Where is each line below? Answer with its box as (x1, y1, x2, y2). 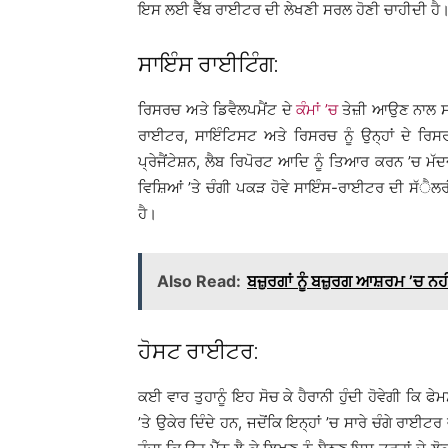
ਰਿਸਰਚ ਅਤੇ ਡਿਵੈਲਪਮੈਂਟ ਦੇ (138, 100, 296, 119)
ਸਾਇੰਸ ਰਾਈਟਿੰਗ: (138, 52, 278, 77)
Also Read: (157, 271, 241, 291)
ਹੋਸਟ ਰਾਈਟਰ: (138, 339, 258, 364)
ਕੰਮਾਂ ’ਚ (296, 100, 338, 119)
